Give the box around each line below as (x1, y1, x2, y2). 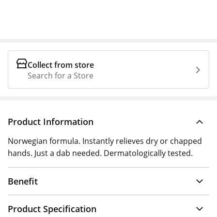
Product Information (8, 116, 93, 127)
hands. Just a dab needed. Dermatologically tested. (8, 148, 193, 158)
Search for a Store (28, 70, 93, 81)
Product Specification (8, 203, 96, 215)
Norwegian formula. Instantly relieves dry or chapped (8, 136, 202, 146)
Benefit (8, 175, 38, 187)
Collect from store (28, 60, 94, 70)
